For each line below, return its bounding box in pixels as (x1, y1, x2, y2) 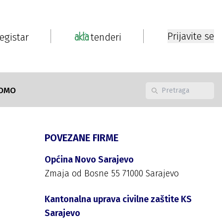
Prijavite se (167, 30, 214, 42)
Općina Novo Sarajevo (45, 154, 134, 165)
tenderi (91, 31, 121, 43)
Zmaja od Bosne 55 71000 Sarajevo (45, 168, 179, 179)
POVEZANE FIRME (45, 132, 118, 144)
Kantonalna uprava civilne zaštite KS (45, 194, 192, 205)
